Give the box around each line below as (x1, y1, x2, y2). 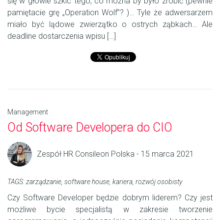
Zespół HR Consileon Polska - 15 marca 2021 (37, 149, 194, 159)
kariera (112, 178, 133, 186)
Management (7, 108, 48, 116)
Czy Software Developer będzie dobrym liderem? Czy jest (7, 193, 213, 203)
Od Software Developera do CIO (7, 120, 172, 135)
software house (64, 178, 110, 186)
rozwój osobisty (136, 178, 182, 186)
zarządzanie (26, 178, 61, 186)
